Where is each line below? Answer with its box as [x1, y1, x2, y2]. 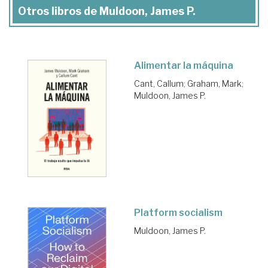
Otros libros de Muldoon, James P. [18, 5, 196, 17]
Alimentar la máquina [134, 60, 233, 71]
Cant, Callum [134, 78, 184, 89]
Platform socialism [134, 207, 223, 219]
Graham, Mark [187, 78, 242, 89]
